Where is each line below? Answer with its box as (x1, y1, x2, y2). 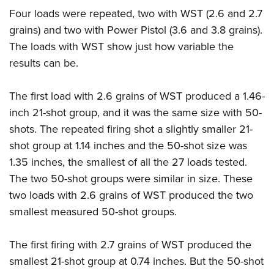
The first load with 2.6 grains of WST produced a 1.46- (9, 87, 265, 103)
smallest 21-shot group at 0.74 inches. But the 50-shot (9, 253, 264, 268)
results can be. (9, 54, 78, 70)
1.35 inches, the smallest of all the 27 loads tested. (9, 154, 247, 169)
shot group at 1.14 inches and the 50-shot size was (9, 137, 247, 153)
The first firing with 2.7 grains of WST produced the (9, 236, 251, 252)
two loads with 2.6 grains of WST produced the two (9, 187, 253, 202)
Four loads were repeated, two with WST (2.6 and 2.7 (9, 5, 262, 21)
